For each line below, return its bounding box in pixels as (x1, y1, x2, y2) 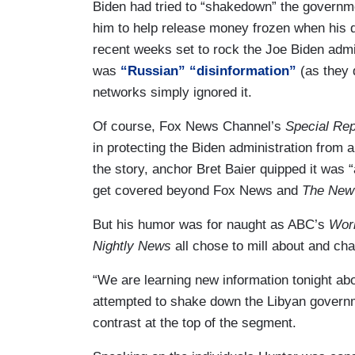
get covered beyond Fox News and (93, 182, 302, 198)
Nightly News (93, 238, 171, 254)
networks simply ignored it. (93, 84, 252, 100)
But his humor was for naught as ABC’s (93, 216, 329, 232)
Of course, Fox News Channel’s (93, 118, 285, 134)
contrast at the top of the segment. (93, 315, 296, 330)
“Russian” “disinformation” (120, 63, 296, 78)
